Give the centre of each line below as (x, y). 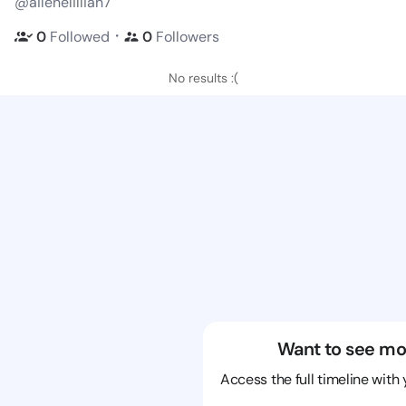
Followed (80, 36)
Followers (188, 36)
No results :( (203, 78)
